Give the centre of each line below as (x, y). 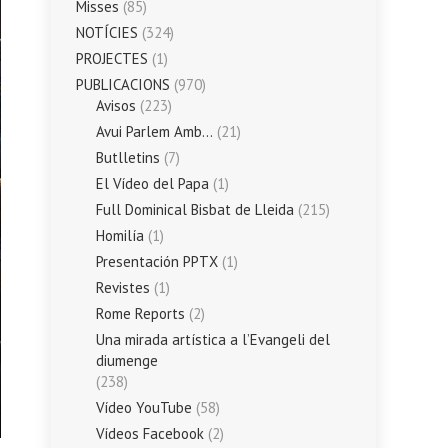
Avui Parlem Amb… (154, 131)
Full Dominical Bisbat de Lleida (195, 209)
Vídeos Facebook (150, 433)
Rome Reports (140, 313)
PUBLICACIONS (123, 84)
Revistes (123, 287)
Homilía (120, 235)
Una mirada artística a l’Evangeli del (213, 339)
